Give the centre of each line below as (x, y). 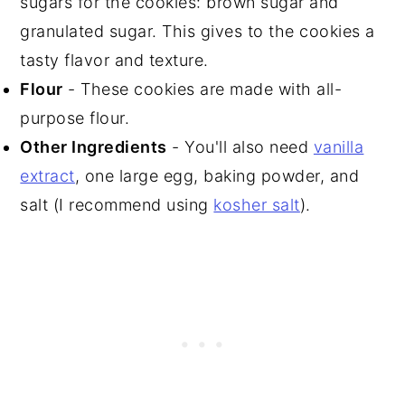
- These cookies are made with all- (202, 89)
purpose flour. (75, 118)
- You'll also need (240, 147)
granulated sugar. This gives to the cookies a (198, 31)
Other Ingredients (94, 147)
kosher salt (257, 205)
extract (47, 176)
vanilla (339, 147)
